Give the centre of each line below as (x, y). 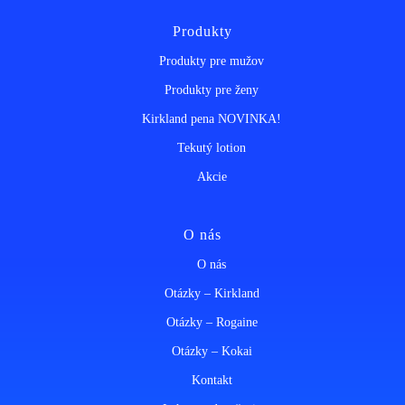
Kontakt (212, 380)
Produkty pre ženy (212, 90)
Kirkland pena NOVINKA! (212, 119)
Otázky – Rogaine (212, 322)
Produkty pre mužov (212, 61)
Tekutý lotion (212, 148)
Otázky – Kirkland (212, 293)
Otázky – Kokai (212, 351)
